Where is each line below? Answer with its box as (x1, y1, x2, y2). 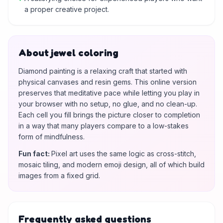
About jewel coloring (18, 47, 118, 59)
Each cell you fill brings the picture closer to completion (18, 111, 200, 119)
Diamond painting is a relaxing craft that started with (18, 67, 187, 75)
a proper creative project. (24, 5, 109, 13)
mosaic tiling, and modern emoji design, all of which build (18, 160, 205, 169)
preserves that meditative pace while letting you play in (18, 89, 200, 97)
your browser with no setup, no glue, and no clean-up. (18, 100, 197, 108)
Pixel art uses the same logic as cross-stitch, (51, 149, 196, 158)
